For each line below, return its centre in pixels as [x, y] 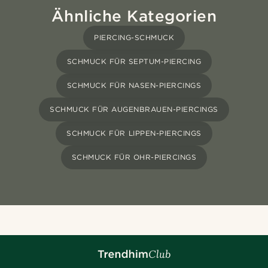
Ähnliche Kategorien [134, 16]
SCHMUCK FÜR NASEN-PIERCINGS [134, 86]
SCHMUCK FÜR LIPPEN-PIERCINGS [134, 133]
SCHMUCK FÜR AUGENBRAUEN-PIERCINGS [134, 109]
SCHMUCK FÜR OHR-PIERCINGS [134, 157]
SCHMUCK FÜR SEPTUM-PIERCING [134, 62]
